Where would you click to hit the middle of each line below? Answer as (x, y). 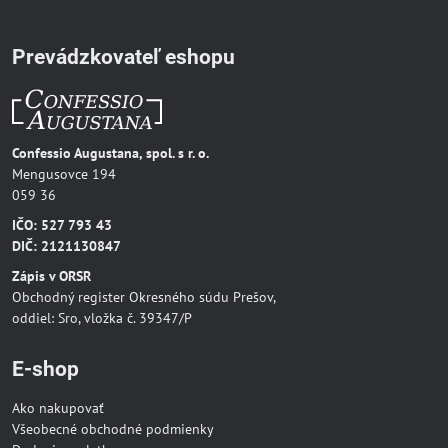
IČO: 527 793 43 (62, 225)
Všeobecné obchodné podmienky (113, 428)
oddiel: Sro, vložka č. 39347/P (102, 317)
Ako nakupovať (58, 407)
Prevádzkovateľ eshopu (123, 57)
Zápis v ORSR (51, 275)
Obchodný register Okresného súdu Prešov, (144, 296)
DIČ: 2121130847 (66, 246)
